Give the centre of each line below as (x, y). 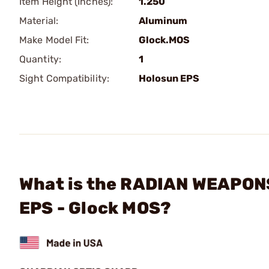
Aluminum (163, 21)
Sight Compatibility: (64, 78)
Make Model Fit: (54, 40)
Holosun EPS (169, 78)
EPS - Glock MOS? (95, 208)
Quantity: (40, 59)
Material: (39, 21)
